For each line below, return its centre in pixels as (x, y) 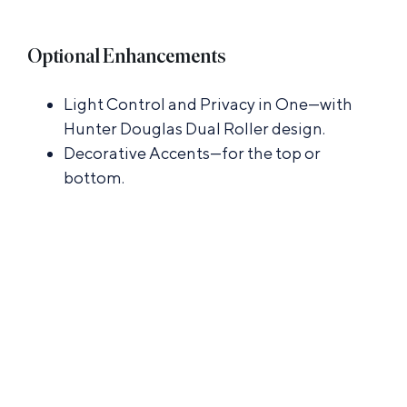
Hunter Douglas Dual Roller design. (194, 128)
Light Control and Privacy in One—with (208, 104)
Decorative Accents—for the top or (192, 153)
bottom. (94, 177)
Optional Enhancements (126, 55)
